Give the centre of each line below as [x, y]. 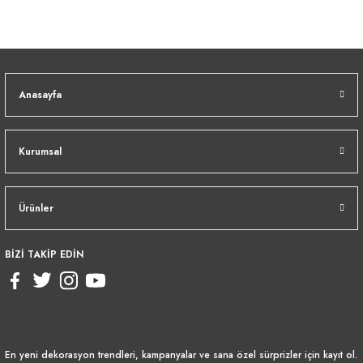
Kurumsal [40, 151]
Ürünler [36, 208]
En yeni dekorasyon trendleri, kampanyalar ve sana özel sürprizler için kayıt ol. [181, 354]
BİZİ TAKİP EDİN [44, 254]
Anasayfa [40, 94]
